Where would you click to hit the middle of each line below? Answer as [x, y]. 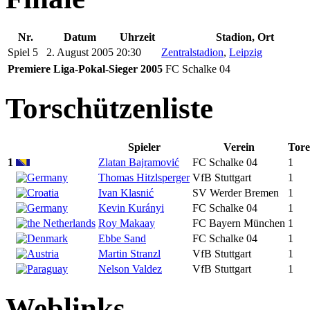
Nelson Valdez [130, 268]
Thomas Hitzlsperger [144, 177]
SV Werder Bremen [236, 192]
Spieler [144, 147]
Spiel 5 [23, 53]
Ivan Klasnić [126, 192]
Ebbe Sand [122, 238]
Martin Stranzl [129, 253]
